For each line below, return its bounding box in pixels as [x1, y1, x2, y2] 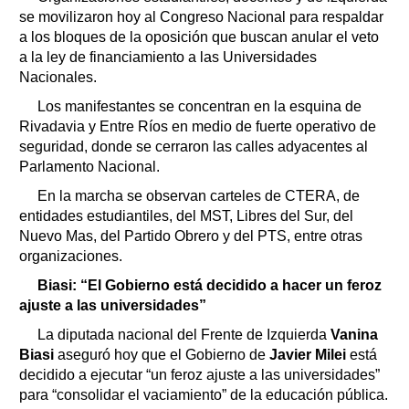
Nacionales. [19, 68, 97, 85]
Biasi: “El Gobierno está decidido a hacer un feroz [37, 277, 382, 293]
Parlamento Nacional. [19, 158, 160, 174]
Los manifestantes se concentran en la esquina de [37, 98, 362, 114]
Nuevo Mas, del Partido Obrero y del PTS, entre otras [19, 227, 362, 244]
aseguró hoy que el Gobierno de [58, 346, 266, 362]
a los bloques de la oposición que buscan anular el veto [19, 28, 379, 45]
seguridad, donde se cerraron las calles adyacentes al [19, 138, 368, 154]
